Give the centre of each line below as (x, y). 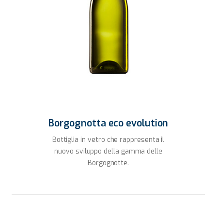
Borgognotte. (108, 163)
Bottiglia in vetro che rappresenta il (108, 140)
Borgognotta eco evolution (108, 124)
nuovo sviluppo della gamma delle (108, 151)
